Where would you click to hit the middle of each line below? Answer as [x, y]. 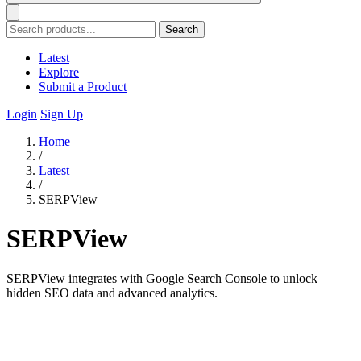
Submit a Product [83, 87]
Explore [59, 72]
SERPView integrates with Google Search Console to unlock [162, 278]
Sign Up [62, 114]
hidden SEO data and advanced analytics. [112, 293]
